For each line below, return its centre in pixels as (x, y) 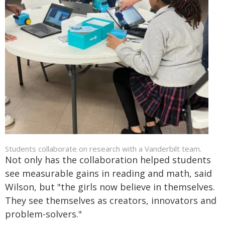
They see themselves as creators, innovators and (111, 200)
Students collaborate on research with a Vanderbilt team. (103, 149)
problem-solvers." (43, 214)
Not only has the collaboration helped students (108, 160)
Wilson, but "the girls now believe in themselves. (110, 187)
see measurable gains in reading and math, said (108, 173)
